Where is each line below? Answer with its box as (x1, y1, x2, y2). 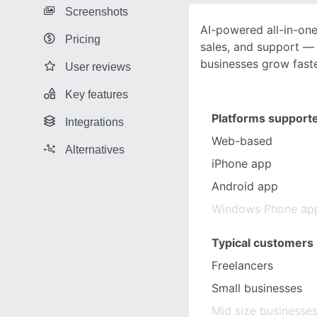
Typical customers (212, 236, 313, 250)
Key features (65, 88, 128, 100)
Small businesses (212, 281, 302, 295)
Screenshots (65, 5, 128, 18)
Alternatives (65, 143, 125, 156)
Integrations (65, 115, 124, 128)
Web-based (212, 134, 272, 148)
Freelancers (212, 258, 273, 272)
